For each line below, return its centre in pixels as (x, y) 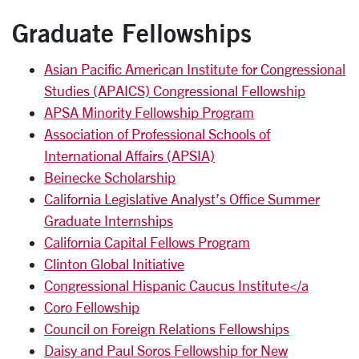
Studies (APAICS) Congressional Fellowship (175, 91)
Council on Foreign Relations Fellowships (167, 329)
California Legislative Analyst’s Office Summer (182, 199)
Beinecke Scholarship (110, 177)
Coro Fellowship (92, 307)
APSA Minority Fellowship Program (149, 112)
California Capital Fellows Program (147, 242)
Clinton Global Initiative (114, 264)
